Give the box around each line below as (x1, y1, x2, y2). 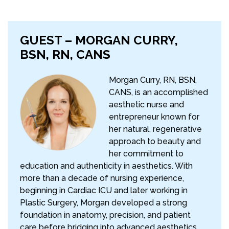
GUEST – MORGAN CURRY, (20, 33, 178, 48)
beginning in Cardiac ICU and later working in (20, 186, 188, 196)
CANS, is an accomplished (109, 87, 208, 98)
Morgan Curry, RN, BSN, (109, 75, 197, 85)
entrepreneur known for (109, 112, 199, 122)
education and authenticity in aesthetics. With (20, 161, 193, 171)
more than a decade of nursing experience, (20, 173, 184, 184)
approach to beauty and (109, 136, 201, 147)
